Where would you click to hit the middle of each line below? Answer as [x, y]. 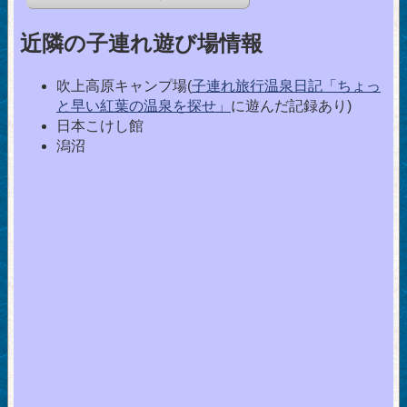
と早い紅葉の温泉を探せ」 [144, 106]
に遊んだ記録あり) [291, 106]
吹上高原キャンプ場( [124, 86]
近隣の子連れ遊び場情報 [141, 44]
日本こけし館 [100, 126]
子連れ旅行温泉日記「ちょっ [286, 86]
